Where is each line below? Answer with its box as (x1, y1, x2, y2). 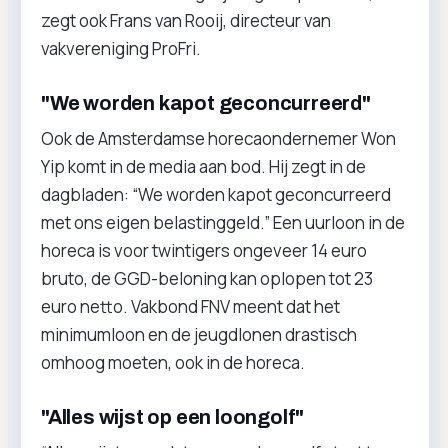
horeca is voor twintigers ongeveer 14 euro (41, 239, 367, 262)
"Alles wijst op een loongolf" (41, 406, 305, 428)
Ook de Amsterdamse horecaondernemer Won (41, 127, 396, 150)
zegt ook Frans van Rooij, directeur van (41, 9, 331, 32)
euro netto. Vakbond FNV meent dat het (41, 295, 340, 318)
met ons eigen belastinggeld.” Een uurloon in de (41, 211, 405, 234)
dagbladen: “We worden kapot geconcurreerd (41, 183, 391, 206)
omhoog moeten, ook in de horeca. (41, 351, 305, 374)
